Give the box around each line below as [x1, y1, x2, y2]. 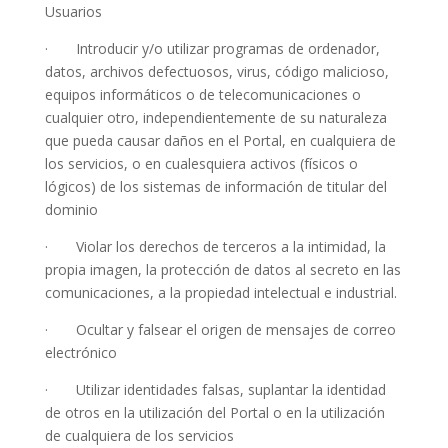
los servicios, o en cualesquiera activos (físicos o [44, 154, 358, 173]
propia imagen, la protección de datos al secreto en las [44, 260, 401, 279]
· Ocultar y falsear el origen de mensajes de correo [44, 320, 396, 339]
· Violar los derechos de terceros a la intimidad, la [44, 237, 386, 256]
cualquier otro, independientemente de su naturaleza [44, 108, 391, 127]
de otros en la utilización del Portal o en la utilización [44, 403, 385, 422]
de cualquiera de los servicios [44, 426, 234, 445]
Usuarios [44, 2, 102, 21]
